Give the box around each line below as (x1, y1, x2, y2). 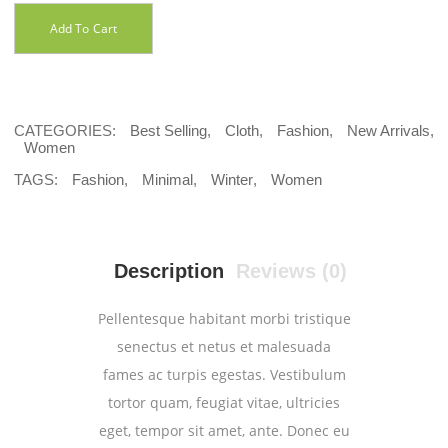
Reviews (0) (235, 259, 347, 282)
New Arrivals (347, 121, 430, 139)
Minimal (142, 170, 193, 188)
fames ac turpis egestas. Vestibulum (102, 364, 346, 384)
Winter (211, 170, 253, 188)
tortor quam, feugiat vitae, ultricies (108, 392, 340, 412)
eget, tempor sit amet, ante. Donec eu (98, 420, 350, 440)
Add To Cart (50, 19, 117, 37)
